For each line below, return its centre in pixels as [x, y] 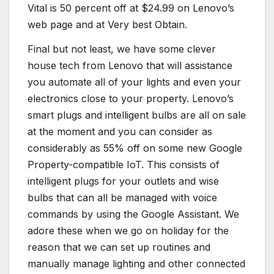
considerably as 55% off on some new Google [135, 148]
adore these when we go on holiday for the [128, 230]
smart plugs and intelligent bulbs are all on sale [137, 115]
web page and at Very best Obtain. [107, 24]
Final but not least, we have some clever [122, 49]
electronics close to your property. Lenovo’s [131, 98]
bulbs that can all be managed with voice [122, 197]
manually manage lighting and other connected [136, 263]
